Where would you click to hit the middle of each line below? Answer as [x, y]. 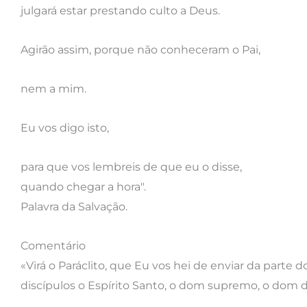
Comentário [53, 245]
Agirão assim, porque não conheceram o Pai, [142, 49]
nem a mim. [53, 88]
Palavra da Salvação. [74, 206]
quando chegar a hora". [83, 186]
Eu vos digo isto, [65, 127]
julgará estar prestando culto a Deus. [120, 10]
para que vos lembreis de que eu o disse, [131, 167]
